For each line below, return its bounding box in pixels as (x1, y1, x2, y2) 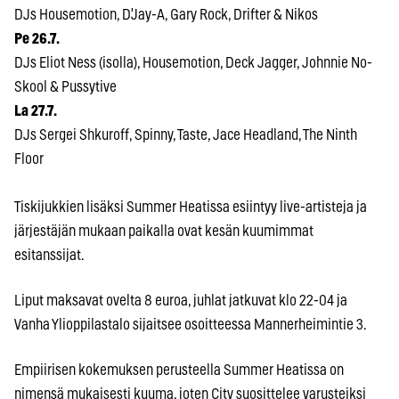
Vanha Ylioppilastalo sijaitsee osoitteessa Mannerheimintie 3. (14, 316, 367, 332)
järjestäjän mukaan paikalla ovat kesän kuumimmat (14, 223, 313, 239)
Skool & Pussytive (14, 78, 117, 94)
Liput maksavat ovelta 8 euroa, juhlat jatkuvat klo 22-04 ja (14, 292, 347, 308)
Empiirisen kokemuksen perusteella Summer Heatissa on (14, 362, 344, 378)
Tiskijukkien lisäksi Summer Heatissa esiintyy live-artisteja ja (14, 199, 367, 215)
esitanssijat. (14, 247, 85, 263)
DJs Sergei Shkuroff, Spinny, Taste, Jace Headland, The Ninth (14, 126, 357, 142)
